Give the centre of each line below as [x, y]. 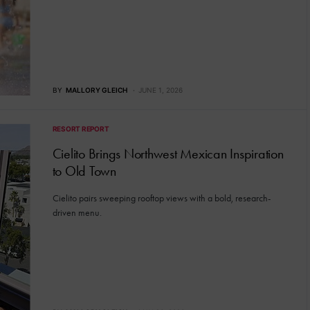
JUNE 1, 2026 [160, 90]
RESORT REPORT [81, 129]
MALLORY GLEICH [96, 90]
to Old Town [84, 171]
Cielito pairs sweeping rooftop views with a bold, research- [161, 199]
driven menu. [77, 213]
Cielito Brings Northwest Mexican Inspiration [168, 154]
